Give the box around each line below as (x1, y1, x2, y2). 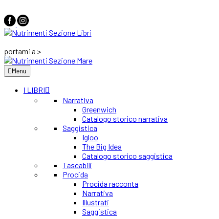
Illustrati (82, 197, 109, 207)
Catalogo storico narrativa (82, 114, 168, 123)
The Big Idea (82, 142, 122, 151)
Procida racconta (82, 179, 138, 188)
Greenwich (82, 105, 116, 114)
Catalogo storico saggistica (82, 151, 173, 160)
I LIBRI (23, 85, 45, 94)
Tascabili (63, 160, 92, 170)
